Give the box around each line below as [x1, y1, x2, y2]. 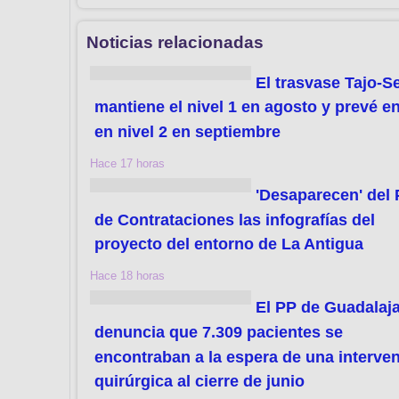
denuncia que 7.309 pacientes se [94, 322, 344, 341]
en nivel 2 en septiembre [94, 122, 281, 141]
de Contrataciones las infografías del [94, 210, 376, 229]
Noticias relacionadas [86, 32, 264, 52]
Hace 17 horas [90, 156, 166, 170]
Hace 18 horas [90, 269, 166, 283]
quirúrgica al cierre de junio [94, 372, 305, 391]
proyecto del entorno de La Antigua [94, 235, 364, 254]
